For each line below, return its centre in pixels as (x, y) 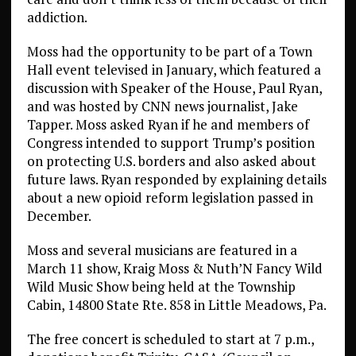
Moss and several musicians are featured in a (162, 250)
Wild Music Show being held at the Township (161, 286)
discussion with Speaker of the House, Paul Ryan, (174, 88)
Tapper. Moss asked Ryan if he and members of (168, 124)
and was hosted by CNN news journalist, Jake (162, 106)
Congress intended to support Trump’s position (170, 143)
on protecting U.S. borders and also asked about (171, 161)
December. (60, 216)
